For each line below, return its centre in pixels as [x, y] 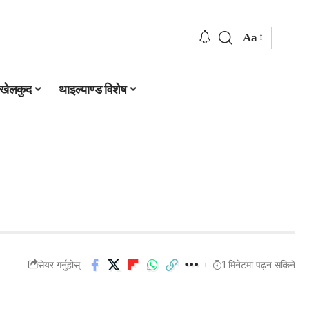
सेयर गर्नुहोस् [59, 265]
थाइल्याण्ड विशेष [93, 90]
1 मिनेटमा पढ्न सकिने [259, 265]
